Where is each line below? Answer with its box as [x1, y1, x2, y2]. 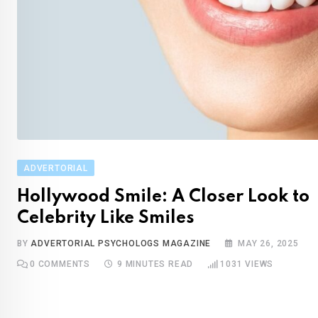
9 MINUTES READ [117, 259, 194, 269]
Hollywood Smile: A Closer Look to [17, 188, 309, 206]
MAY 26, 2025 [238, 238, 299, 248]
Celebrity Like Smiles [17, 209, 194, 227]
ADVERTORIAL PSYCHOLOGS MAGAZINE [31, 238, 212, 248]
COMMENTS [35, 259, 91, 269]
